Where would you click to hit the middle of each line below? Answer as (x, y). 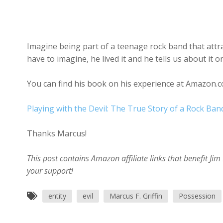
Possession (197, 196)
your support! (50, 171)
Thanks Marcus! (56, 134)
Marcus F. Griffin (136, 196)
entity (57, 196)
